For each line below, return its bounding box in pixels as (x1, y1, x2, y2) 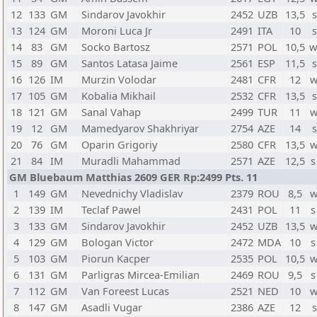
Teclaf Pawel (81, 202, 141, 217)
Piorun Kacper (81, 251, 150, 265)
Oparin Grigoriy (81, 137, 157, 151)
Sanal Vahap (81, 105, 141, 119)
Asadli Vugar (81, 300, 142, 314)
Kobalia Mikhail (81, 88, 156, 103)
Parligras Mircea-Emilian (81, 267, 200, 282)
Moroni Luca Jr (81, 23, 152, 38)
